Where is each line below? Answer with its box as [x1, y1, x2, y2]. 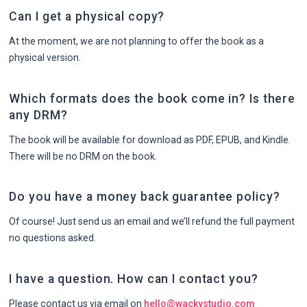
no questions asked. [9, 232, 97, 244]
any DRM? [9, 108, 68, 122]
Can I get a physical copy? [9, 10, 165, 24]
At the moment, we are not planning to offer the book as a [9, 36, 265, 47]
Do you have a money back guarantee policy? [9, 190, 280, 204]
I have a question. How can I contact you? [9, 271, 258, 286]
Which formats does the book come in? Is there [9, 91, 296, 106]
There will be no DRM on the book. [9, 150, 158, 162]
